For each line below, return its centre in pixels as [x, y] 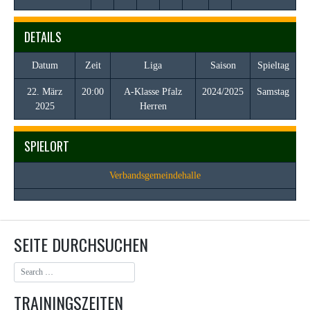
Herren [153, 106]
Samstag [273, 92]
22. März [45, 92]
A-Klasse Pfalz [153, 92]
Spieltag [273, 65]
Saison [223, 65]
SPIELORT [47, 146]
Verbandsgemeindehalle [155, 175]
